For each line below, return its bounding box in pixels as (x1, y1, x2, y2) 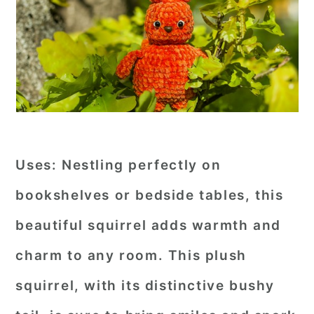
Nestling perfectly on (57, 157, 221, 173)
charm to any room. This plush (15, 247, 247, 264)
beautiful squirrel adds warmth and (15, 217, 281, 233)
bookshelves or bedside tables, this (15, 187, 284, 203)
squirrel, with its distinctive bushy (15, 278, 275, 294)
